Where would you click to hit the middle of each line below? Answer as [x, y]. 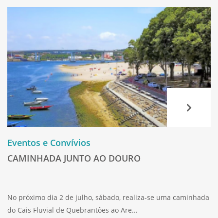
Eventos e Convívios [49, 142]
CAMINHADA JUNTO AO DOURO [74, 158]
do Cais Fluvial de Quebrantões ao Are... [73, 210]
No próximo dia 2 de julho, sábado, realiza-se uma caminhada [108, 197]
